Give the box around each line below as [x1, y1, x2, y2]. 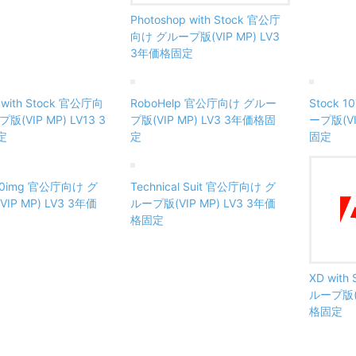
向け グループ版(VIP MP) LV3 [130, 29, 280, 43]
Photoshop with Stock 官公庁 [130, 12, 281, 26]
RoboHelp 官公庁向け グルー [130, 95, 277, 110]
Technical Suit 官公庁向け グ [130, 179, 276, 193]
